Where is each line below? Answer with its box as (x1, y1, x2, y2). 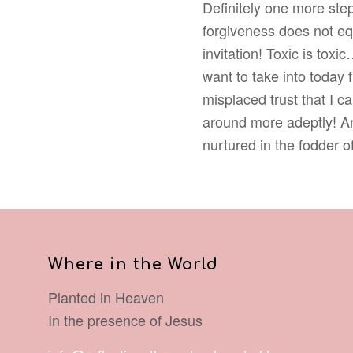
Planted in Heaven (48, 286, 165, 307)
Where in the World (48, 256, 219, 274)
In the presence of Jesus (48, 309, 203, 330)
